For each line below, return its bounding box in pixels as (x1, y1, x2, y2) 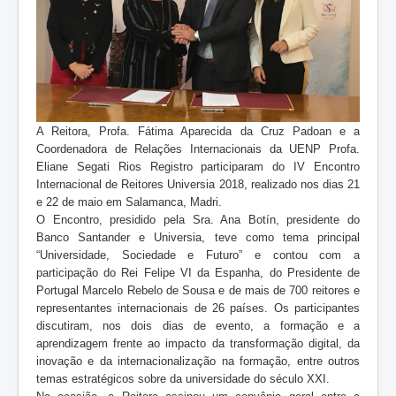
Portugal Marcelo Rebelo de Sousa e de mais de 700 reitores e (36, 283, 360, 297)
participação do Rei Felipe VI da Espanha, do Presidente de (36, 265, 360, 279)
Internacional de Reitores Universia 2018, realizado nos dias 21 (36, 177, 360, 191)
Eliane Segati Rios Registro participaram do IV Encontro (36, 159, 360, 173)
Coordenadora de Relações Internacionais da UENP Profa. (36, 141, 360, 156)
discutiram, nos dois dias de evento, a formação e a (36, 318, 360, 332)
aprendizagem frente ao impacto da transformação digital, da (36, 336, 360, 350)
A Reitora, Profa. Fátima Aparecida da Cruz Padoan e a (36, 124, 360, 138)
